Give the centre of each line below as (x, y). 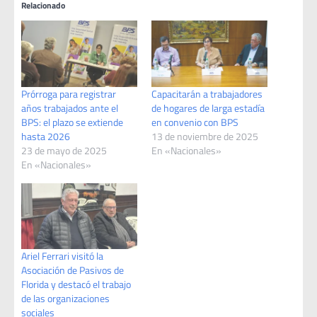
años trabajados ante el (70, 108)
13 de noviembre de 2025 (205, 136)
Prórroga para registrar (69, 93)
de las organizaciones (65, 299)
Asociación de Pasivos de (73, 270)
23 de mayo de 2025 (64, 150)
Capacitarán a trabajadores (207, 93)
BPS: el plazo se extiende (72, 122)
